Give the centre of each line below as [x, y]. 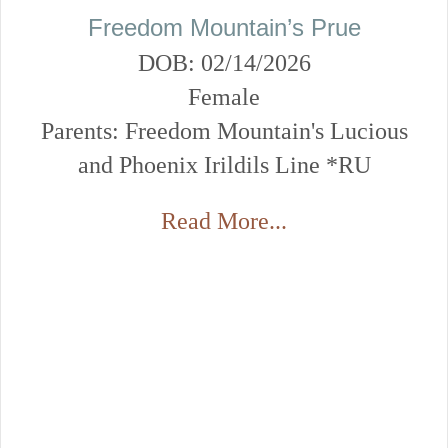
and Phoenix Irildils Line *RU [224, 164]
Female [224, 96]
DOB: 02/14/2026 [224, 62]
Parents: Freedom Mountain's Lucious [224, 130]
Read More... [224, 220]
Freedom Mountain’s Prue [224, 27]
